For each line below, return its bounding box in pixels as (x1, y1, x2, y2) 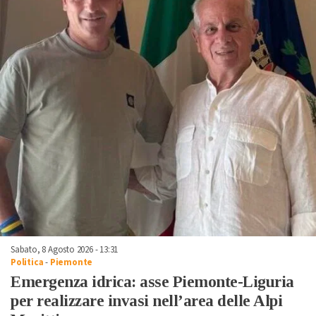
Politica (11, 256, 44, 269)
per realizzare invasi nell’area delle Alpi (11, 292, 282, 310)
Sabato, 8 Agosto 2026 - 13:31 (11, 243, 119, 257)
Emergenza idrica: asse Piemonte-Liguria (11, 273, 294, 291)
